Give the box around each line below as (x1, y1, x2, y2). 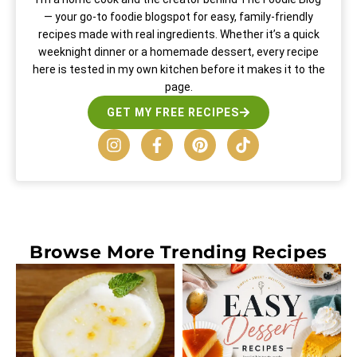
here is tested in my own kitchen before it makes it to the (32, 63, 325, 76)
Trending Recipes (159, 241, 328, 264)
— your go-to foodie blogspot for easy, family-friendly (44, 10, 313, 24)
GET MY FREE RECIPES (107, 106, 239, 120)
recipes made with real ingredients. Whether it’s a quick (37, 28, 320, 41)
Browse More (29, 241, 160, 264)
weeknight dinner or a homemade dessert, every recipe (38, 45, 319, 59)
